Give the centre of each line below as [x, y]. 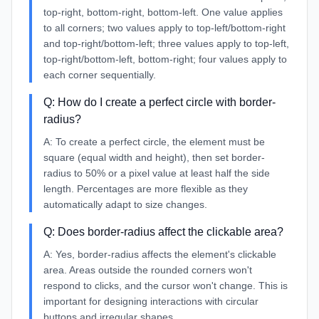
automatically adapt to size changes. [125, 204]
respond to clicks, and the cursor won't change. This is [166, 286]
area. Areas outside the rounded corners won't [148, 270]
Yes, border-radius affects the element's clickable [166, 254]
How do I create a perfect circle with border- [167, 102]
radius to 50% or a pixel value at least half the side [157, 173]
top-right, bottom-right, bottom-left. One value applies [163, 12]
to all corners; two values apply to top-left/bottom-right [164, 28]
